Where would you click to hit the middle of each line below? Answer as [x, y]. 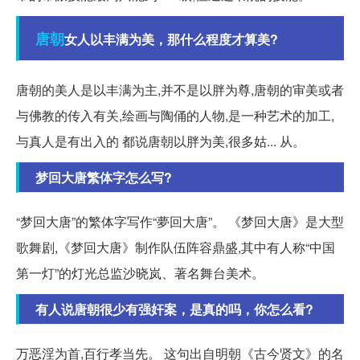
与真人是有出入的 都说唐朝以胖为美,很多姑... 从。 [161, 141]
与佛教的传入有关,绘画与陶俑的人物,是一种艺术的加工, [175, 116]
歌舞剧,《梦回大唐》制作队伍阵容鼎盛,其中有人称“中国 [176, 247]
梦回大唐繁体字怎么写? [104, 178]
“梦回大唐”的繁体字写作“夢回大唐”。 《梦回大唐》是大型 [180, 222]
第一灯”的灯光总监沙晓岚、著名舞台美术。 [140, 273]
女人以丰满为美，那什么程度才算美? [171, 39]
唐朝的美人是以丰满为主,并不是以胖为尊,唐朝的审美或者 [180, 90]
